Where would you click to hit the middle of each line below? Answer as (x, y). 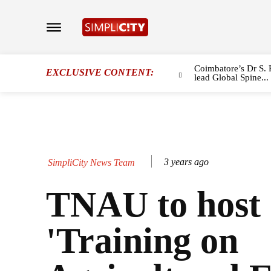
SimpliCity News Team (91, 162)
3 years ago (186, 162)
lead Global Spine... (231, 77)
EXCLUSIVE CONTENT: (100, 72)
